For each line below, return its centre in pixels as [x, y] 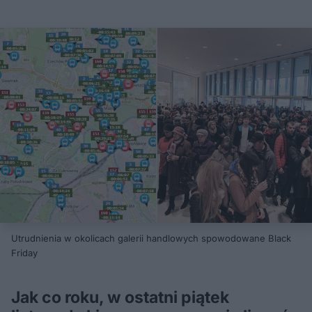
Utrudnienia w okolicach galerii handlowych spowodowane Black [151, 238]
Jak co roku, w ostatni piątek [120, 297]
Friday [24, 253]
